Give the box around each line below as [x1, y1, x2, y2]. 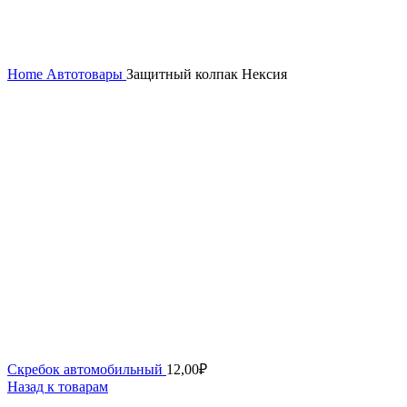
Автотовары [46, 66, 126, 82]
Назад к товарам [7, 379, 108, 394]
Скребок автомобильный [7, 362, 166, 377]
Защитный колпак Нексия [126, 66, 287, 82]
